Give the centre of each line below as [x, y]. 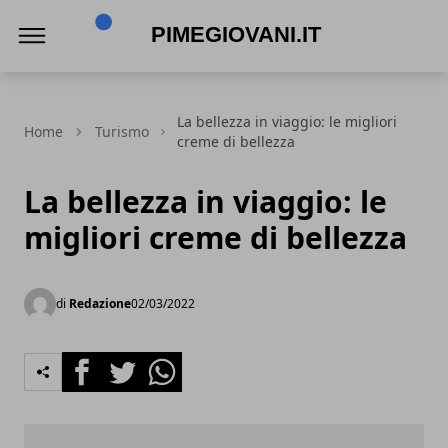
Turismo [122, 131]
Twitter [128, 363]
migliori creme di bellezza [215, 237]
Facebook [97, 363]
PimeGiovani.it [137, 75]
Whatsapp [179, 363]
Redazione [100, 303]
